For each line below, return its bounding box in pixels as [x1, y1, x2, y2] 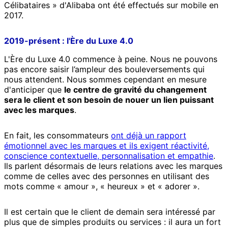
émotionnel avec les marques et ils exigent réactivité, [4, 140, 209, 151]
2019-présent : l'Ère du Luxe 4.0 [4, 36, 133, 46]
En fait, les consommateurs [4, 130, 111, 141]
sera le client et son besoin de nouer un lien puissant [4, 95, 214, 105]
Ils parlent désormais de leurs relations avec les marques [4, 161, 222, 172]
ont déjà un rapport [111, 130, 186, 141]
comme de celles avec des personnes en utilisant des [4, 171, 209, 182]
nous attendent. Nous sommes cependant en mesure [4, 74, 207, 85]
